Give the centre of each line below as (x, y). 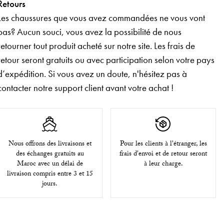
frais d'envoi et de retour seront (163, 154)
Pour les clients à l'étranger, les (163, 144)
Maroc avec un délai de (50, 164)
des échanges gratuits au (50, 154)
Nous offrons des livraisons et (50, 144)
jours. (50, 184)
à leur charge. (163, 164)
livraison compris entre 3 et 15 (50, 174)
